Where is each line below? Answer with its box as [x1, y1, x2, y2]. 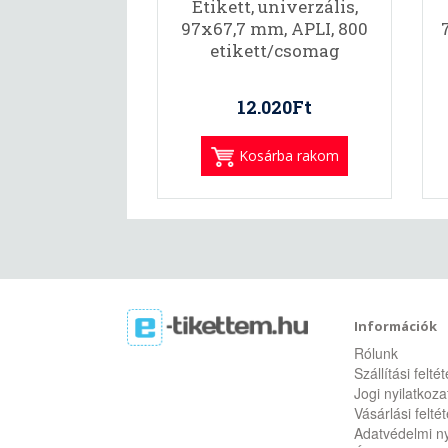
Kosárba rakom [238, 146, 339, 165]
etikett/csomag [209, 39, 340, 62]
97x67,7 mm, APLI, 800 [181, 17, 368, 40]
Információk [353, 317, 437, 335]
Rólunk [353, 343, 398, 363]
